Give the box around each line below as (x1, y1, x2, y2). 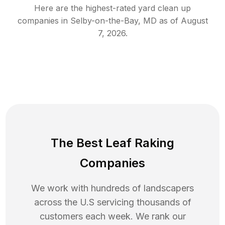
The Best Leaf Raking (51, 136, 174, 151)
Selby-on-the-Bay (70, 16, 138, 26)
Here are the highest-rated (34, 3, 138, 14)
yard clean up (138, 3, 191, 14)
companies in (17, 16, 68, 26)
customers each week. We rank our (39, 211, 186, 222)
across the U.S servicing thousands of (34, 197, 191, 208)
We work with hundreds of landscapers (31, 183, 194, 194)
